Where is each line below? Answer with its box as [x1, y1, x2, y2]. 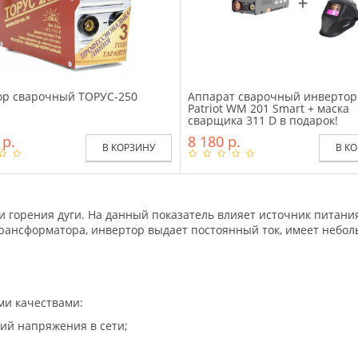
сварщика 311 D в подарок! [188, 112, 338, 128]
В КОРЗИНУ [102, 140, 155, 154]
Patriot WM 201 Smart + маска [188, 100, 349, 116]
